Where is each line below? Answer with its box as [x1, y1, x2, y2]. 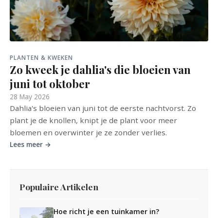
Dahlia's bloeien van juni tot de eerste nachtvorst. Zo [10, 103, 196, 113]
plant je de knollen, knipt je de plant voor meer [10, 115, 177, 125]
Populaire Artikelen [19, 181, 98, 192]
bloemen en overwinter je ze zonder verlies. [10, 127, 167, 137]
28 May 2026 [10, 92, 50, 101]
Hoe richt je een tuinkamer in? [54, 207, 159, 216]
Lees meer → [10, 140, 51, 149]
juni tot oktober [10, 76, 90, 91]
